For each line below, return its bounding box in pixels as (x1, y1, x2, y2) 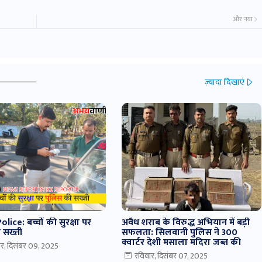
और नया (232, 14, 253, 25)
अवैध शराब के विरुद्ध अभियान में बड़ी (121, 215, 250, 230)
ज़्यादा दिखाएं (204, 75, 244, 89)
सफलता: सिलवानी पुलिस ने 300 (121, 225, 237, 240)
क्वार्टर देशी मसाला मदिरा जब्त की (121, 235, 241, 250)
